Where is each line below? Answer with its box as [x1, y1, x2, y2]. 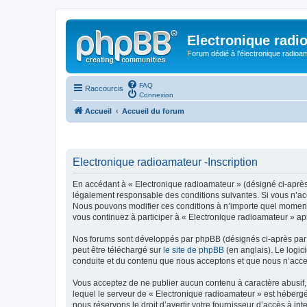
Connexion [139, 90, 173, 99]
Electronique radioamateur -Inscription [73, 156, 258, 168]
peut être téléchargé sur [73, 245, 163, 255]
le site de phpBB [163, 245, 224, 255]
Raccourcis [85, 84, 123, 93]
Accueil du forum [122, 106, 184, 115]
